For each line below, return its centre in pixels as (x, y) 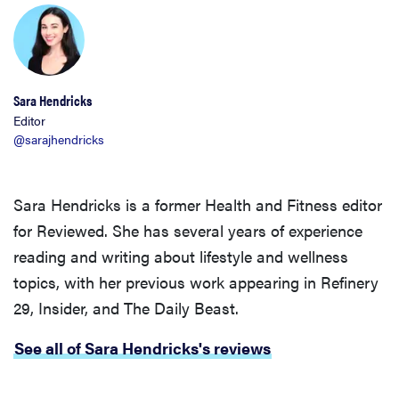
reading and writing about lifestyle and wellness (181, 256)
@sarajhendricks (59, 139)
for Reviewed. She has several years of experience (188, 231)
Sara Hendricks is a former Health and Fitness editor (198, 205)
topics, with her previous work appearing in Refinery (196, 282)
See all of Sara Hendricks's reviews (142, 348)
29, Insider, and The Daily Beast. (126, 308)
